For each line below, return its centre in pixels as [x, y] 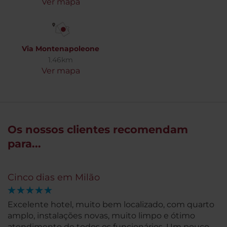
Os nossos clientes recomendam [98, 129]
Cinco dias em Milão [54, 177]
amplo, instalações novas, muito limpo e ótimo [101, 216]
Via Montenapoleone [61, 49]
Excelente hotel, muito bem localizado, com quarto [111, 204]
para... [24, 144]
